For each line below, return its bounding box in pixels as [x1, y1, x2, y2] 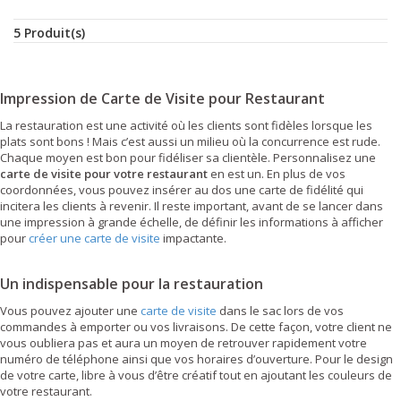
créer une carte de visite [29, 230, 160, 246]
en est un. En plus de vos [208, 166, 346, 182]
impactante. [160, 230, 226, 246]
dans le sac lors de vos [217, 303, 344, 319]
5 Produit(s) [13, 24, 85, 41]
